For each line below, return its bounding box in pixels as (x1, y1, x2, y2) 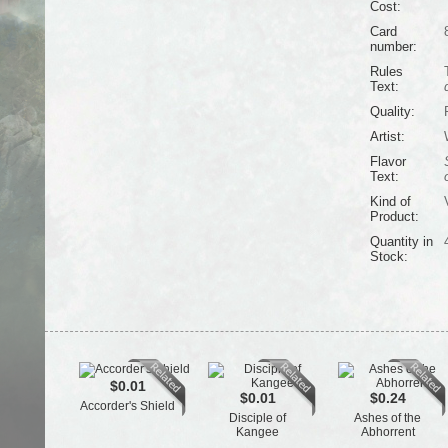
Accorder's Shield (80, 399, 175, 413)
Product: (369, 209, 419, 224)
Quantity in (369, 234, 433, 249)
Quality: (369, 104, 415, 119)
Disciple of (229, 411, 286, 425)
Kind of (369, 194, 411, 209)
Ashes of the (354, 411, 421, 425)
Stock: (369, 249, 408, 264)
